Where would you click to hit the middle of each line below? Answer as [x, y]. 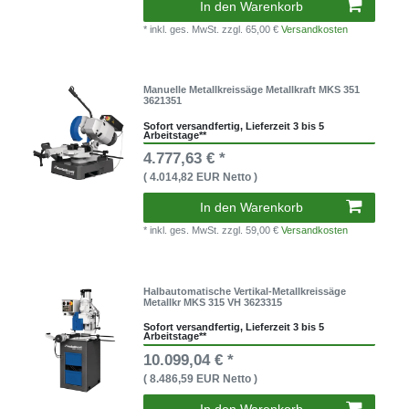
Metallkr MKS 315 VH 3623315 [213, 302]
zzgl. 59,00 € [252, 231]
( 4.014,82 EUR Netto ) [201, 178]
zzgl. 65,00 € [252, 29]
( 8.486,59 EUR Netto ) [201, 378]
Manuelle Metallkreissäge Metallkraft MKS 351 [252, 90]
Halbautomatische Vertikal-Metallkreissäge [245, 291]
